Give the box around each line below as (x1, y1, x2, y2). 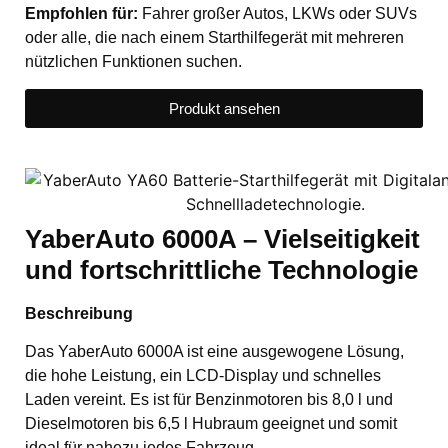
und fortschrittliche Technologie (25, 254, 418, 285)
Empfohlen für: (25, 5, 138, 23)
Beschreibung (25, 304, 133, 322)
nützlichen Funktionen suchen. (25, 53, 242, 71)
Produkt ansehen (168, 99, 280, 117)
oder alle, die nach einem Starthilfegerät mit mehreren (25, 29, 404, 47)
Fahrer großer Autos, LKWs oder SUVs (138, 5, 417, 23)
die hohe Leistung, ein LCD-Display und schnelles (25, 367, 381, 385)
